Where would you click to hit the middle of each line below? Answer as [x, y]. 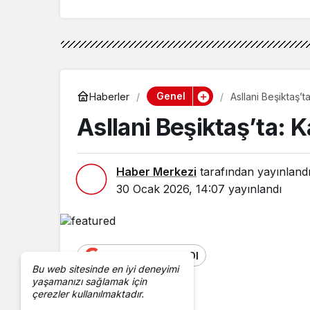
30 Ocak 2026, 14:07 [171, 189]
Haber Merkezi [156, 172]
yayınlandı [253, 189]
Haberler [109, 96]
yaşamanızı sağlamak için [89, 281]
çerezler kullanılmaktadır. [88, 294]
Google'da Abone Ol [150, 255]
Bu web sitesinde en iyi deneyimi [105, 269]
